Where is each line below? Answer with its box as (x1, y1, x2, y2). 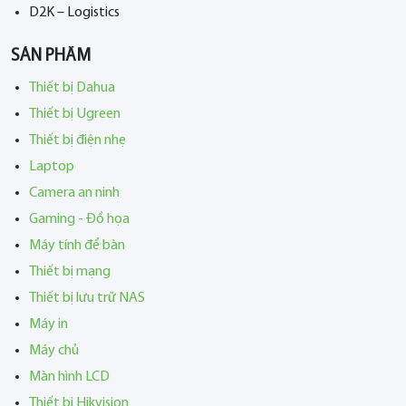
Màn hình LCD (29, 369, 110, 384)
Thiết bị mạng (29, 264, 111, 279)
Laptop (29, 159, 74, 174)
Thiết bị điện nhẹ (29, 132, 126, 148)
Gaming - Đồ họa (29, 211, 130, 227)
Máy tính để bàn (29, 237, 125, 253)
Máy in (29, 316, 68, 332)
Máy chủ (29, 343, 79, 358)
